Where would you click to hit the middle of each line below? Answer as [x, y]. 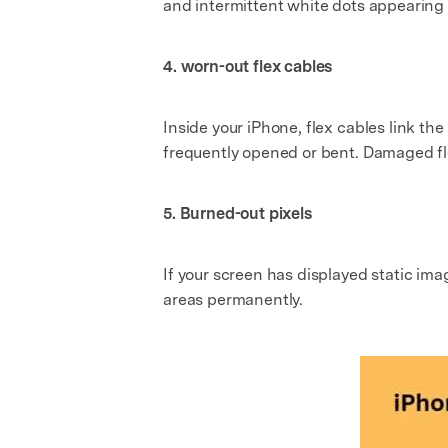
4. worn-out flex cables [248, 66]
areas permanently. [233, 299]
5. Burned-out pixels [237, 213]
